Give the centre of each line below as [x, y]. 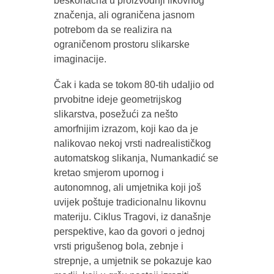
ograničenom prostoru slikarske [121, 44]
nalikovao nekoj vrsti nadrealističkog [132, 143]
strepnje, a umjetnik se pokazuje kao [132, 261]
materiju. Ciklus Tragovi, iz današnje [132, 217]
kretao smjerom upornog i [109, 172]
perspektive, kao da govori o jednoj [129, 231]
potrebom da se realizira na [113, 29]
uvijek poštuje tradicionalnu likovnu [130, 202]
